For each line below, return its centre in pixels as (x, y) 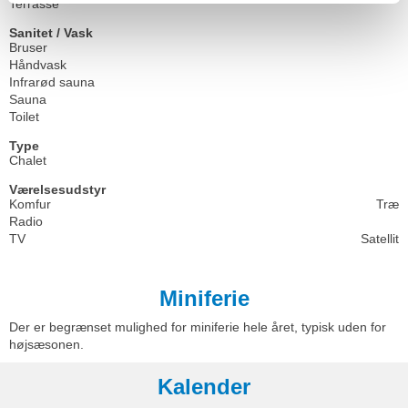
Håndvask (38, 64)
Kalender (204, 387)
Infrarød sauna (52, 82)
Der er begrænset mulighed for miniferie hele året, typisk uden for (198, 327)
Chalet (28, 160)
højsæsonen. (46, 344)
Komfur (30, 204)
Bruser (28, 47)
